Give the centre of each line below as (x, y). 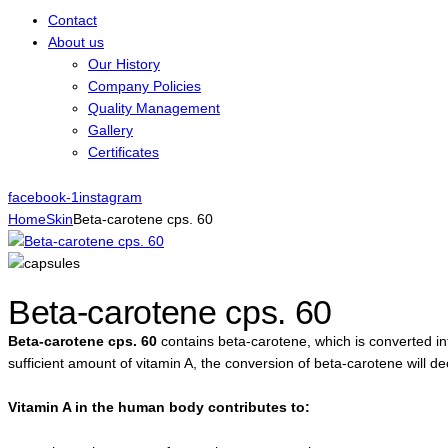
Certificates (123, 152)
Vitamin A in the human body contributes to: (159, 407)
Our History (124, 64)
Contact (72, 20)
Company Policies (144, 86)
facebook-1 (43, 196)
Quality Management (154, 108)
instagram (110, 196)
